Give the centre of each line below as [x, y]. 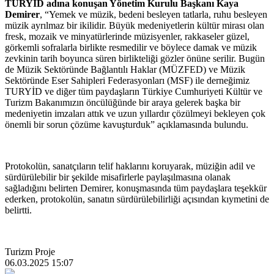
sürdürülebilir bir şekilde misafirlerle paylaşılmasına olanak [118, 177]
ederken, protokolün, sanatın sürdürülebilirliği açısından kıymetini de [137, 199]
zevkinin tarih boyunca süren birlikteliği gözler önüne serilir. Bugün [135, 58]
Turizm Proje [30, 251]
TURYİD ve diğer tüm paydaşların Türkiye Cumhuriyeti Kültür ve [134, 91]
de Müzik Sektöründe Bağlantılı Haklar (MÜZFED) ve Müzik [125, 69]
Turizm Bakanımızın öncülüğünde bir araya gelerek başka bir [123, 102]
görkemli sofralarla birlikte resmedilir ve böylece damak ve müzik [131, 47]
